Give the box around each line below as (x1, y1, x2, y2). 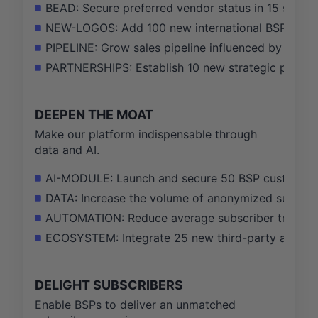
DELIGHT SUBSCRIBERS (35, 278, 183, 293)
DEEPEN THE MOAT (35, 106, 153, 122)
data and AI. (35, 143, 99, 158)
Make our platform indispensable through (35, 127, 257, 142)
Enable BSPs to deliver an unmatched (35, 297, 236, 312)
